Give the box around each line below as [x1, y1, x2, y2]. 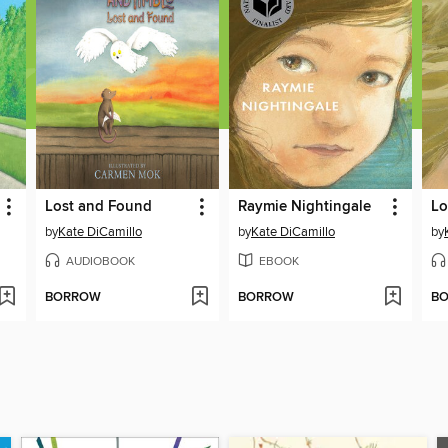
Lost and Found [44, 197, 152, 216]
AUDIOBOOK [65, 253, 135, 269]
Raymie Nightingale [237, 197, 371, 216]
